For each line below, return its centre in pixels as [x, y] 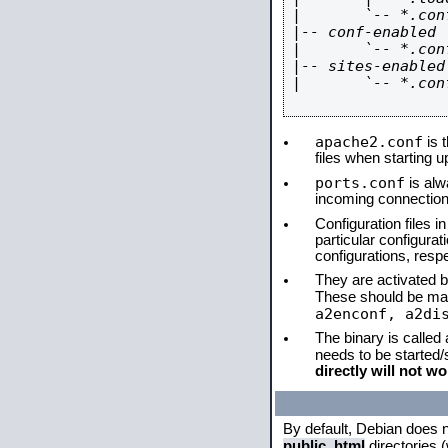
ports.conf [360, 182]
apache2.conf [369, 141]
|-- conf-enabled [364, 31]
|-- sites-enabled [368, 65]
